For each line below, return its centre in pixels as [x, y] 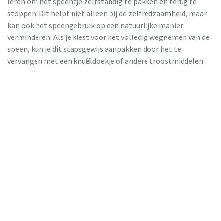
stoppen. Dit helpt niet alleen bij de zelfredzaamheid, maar [107, 14]
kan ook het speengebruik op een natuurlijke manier [95, 25]
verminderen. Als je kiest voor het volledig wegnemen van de [109, 37]
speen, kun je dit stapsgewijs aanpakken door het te [94, 49]
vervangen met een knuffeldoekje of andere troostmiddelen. [106, 61]
